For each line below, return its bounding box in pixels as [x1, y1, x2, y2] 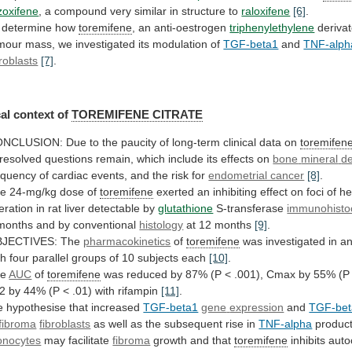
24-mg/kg [9, 185, 57, 199]
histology [139, 218, 184, 232]
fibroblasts [39, 317, 91, 331]
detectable [88, 202, 141, 215]
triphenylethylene [229, 20, 315, 34]
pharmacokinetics [83, 235, 171, 248]
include [168, 152, 204, 166]
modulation [152, 37, 208, 50]
